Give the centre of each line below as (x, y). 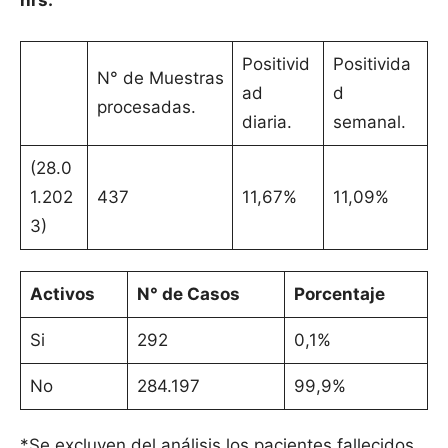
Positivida (371, 64)
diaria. (266, 122)
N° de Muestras (160, 78)
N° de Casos (188, 294)
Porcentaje (339, 294)
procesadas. (151, 107)
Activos (62, 294)
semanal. (369, 122)
